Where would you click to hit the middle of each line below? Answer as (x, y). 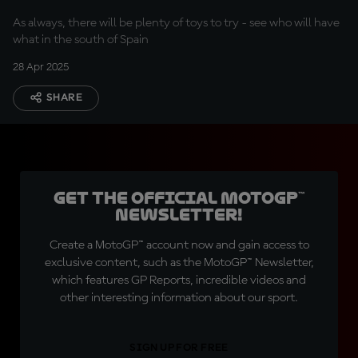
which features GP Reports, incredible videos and (179, 280)
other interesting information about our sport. (179, 298)
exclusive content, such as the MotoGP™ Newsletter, (179, 263)
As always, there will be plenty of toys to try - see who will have (176, 23)
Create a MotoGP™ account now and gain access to (179, 245)
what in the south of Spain (81, 40)
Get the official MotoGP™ (179, 198)
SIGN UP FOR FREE (179, 348)
